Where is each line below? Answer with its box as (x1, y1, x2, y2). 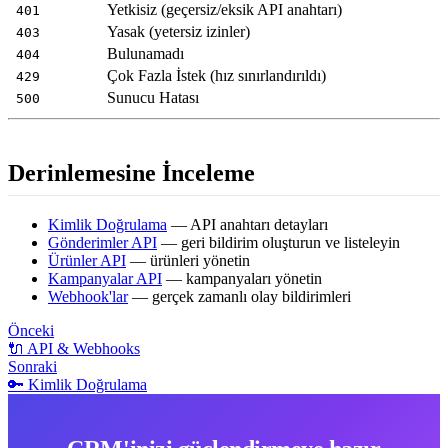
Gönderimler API (48, 233, 157, 251)
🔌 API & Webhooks (8, 339, 140, 357)
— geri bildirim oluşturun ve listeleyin (157, 233, 400, 251)
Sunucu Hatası (107, 89, 199, 106)
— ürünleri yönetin (126, 251, 250, 269)
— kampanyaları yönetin (162, 269, 322, 287)
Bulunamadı (107, 45, 184, 62)
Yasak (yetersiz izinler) (107, 23, 250, 40)
